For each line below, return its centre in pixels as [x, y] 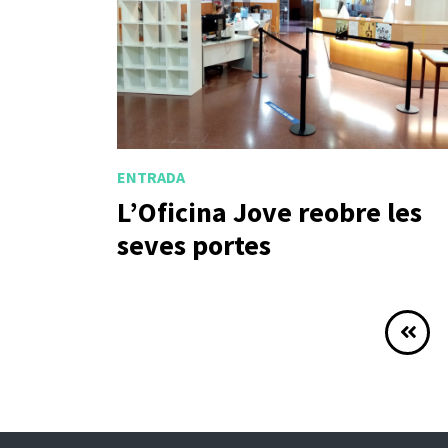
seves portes [194, 245]
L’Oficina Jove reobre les [269, 212]
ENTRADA [151, 176]
